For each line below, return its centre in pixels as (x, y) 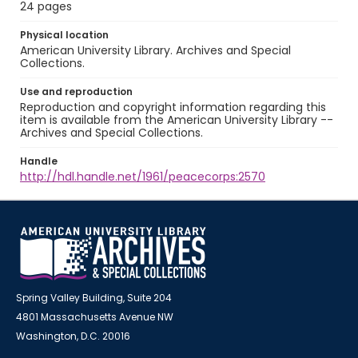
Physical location (64, 35)
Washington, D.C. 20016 (73, 336)
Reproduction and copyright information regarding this (173, 107)
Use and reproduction (76, 91)
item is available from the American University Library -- (177, 120)
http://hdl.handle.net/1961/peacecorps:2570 (143, 177)
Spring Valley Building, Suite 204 (94, 298)
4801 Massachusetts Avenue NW (95, 317)
